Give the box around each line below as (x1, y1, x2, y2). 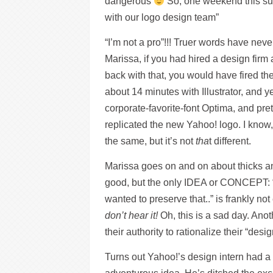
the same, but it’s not (105, 136, 196, 146)
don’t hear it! (105, 210, 158, 221)
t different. (209, 136, 251, 146)
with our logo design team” (105, 12, 219, 23)
